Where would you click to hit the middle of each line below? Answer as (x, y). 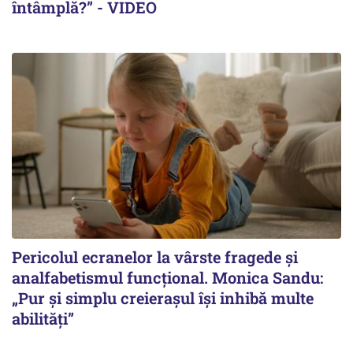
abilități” (43, 318)
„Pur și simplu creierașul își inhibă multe (163, 297)
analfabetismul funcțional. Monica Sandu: (167, 277)
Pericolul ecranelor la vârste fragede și (155, 256)
